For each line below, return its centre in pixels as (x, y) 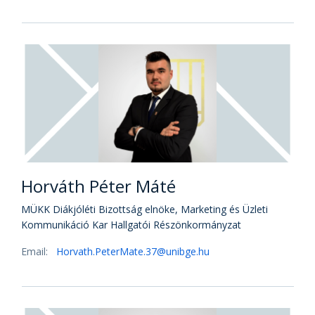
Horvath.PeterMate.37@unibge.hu (133, 251)
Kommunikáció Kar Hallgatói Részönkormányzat (131, 225)
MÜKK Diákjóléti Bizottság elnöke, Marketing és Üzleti (144, 209)
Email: (36, 251)
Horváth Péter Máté (98, 186)
